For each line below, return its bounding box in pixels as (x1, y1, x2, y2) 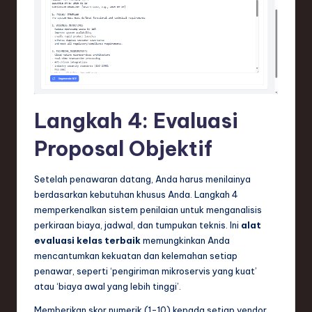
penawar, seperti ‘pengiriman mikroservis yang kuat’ (34, 265, 257, 276)
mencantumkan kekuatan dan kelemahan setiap (34, 249, 237, 261)
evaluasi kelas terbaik (34, 234, 141, 246)
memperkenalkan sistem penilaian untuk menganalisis (34, 203, 262, 215)
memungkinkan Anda (141, 234, 230, 246)
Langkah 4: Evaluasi (34, 107, 238, 134)
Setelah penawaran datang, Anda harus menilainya (34, 173, 251, 185)
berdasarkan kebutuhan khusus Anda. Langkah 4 (34, 188, 238, 200)
